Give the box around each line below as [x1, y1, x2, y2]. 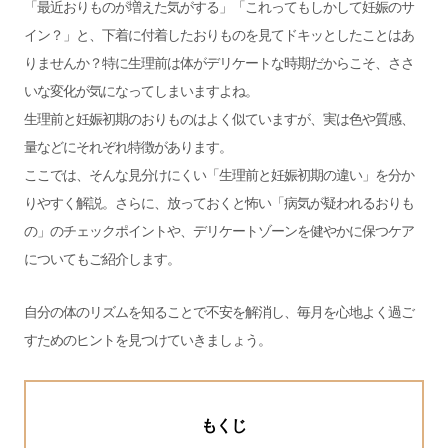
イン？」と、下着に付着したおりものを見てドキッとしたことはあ [23, 26, 414, 43]
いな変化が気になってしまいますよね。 [23, 82, 258, 99]
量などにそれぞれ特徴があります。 [23, 138, 232, 155]
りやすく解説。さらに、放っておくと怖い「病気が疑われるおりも [23, 194, 414, 211]
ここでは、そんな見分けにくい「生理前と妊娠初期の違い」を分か [23, 166, 414, 183]
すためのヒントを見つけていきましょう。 [23, 332, 271, 349]
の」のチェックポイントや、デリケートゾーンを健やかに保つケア [23, 222, 414, 239]
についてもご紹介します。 [23, 250, 180, 267]
